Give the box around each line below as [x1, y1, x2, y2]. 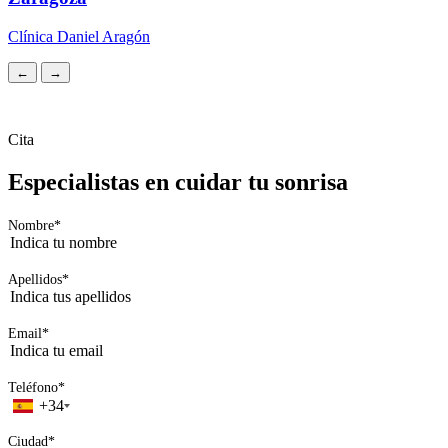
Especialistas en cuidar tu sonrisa [8, 168, 348, 195]
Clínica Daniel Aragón [8, 28, 150, 45]
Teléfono [8, 379, 58, 395]
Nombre [8, 217, 54, 233]
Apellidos [8, 271, 62, 287]
